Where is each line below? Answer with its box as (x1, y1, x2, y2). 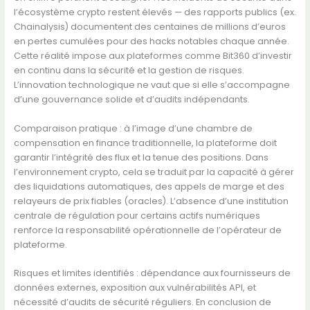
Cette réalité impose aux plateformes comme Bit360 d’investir (13, 50, 292, 62)
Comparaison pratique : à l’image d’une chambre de (13, 122, 253, 134)
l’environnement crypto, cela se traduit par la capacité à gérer (13, 165, 294, 178)
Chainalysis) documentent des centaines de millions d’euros (13, 21, 286, 33)
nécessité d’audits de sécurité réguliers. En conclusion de (13, 296, 271, 309)
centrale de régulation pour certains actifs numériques (13, 209, 260, 221)
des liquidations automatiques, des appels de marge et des (13, 180, 284, 192)
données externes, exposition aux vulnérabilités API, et (13, 282, 256, 294)
